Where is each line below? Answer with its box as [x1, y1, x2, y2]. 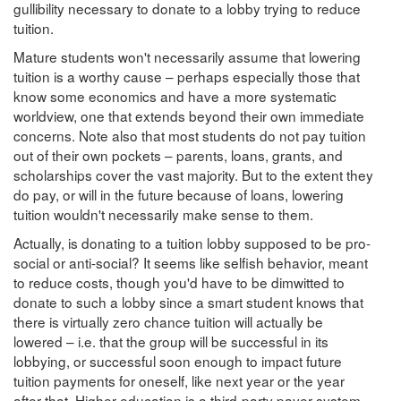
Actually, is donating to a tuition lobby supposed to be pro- [13, 232, 371, 252]
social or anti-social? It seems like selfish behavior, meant [13, 252, 368, 272]
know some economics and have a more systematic [13, 85, 337, 106]
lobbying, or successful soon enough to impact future [13, 350, 342, 371]
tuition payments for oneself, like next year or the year [13, 370, 345, 390]
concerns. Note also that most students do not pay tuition [13, 124, 366, 145]
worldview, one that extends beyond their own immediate [13, 105, 364, 125]
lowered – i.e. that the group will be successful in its [13, 330, 328, 351]
